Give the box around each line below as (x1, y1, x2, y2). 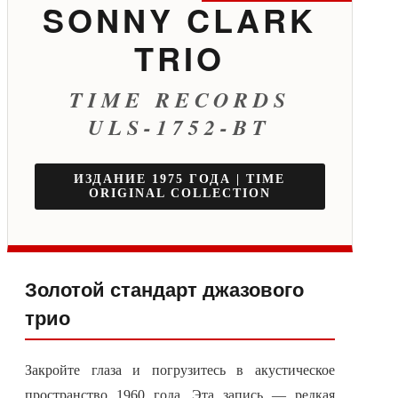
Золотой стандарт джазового (25, 275, 304, 304)
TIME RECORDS (68, 84, 291, 115)
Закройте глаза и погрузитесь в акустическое (25, 362, 335, 378)
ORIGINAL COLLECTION (88, 187, 271, 201)
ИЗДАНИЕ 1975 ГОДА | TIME (74, 172, 286, 187)
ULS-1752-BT (88, 112, 272, 143)
